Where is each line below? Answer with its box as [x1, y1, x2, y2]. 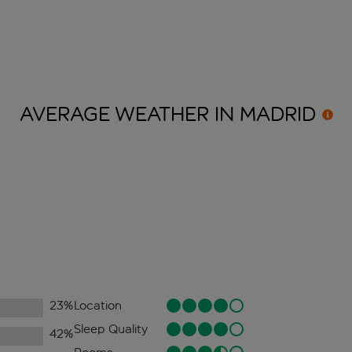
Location [73, 298, 122, 313]
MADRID [239, 102, 316, 127]
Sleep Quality [73, 321, 148, 337]
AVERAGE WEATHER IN [19, 102, 240, 127]
